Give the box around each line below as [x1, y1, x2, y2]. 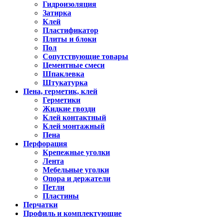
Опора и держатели [43, 174, 110, 183]
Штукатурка [43, 78, 88, 87]
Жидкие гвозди [43, 104, 95, 113]
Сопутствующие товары [43, 52, 128, 61]
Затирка [43, 8, 71, 17]
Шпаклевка [43, 69, 84, 78]
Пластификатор [43, 26, 98, 34]
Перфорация [23, 139, 67, 148]
